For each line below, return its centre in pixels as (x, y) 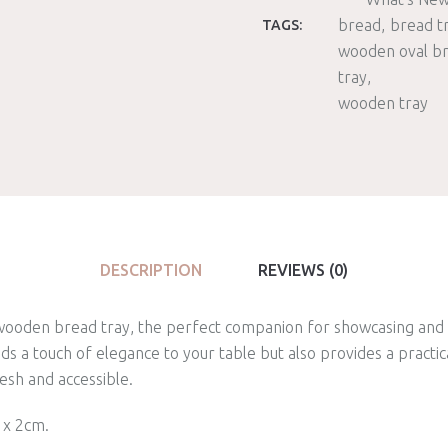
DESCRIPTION (151, 270)
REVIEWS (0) (302, 270)
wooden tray (382, 103)
